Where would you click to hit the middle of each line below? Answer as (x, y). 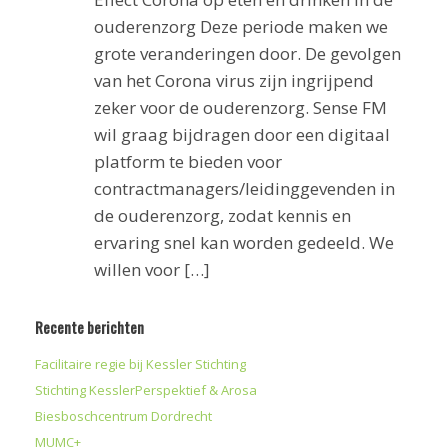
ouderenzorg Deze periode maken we (240, 26)
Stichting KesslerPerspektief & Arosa (146, 390)
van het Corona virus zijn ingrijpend (233, 80)
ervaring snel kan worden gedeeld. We (243, 242)
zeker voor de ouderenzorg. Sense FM (240, 107)
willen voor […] (151, 269)
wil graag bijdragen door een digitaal (241, 134)
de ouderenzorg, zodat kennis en (222, 215)
